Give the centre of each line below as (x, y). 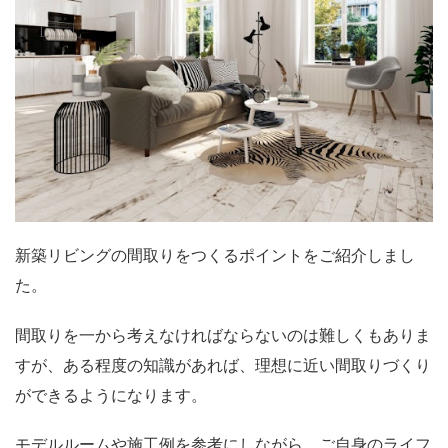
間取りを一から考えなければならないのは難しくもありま (223, 335)
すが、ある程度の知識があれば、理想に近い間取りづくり (223, 365)
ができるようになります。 (111, 395)
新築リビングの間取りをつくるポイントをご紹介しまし (215, 256)
